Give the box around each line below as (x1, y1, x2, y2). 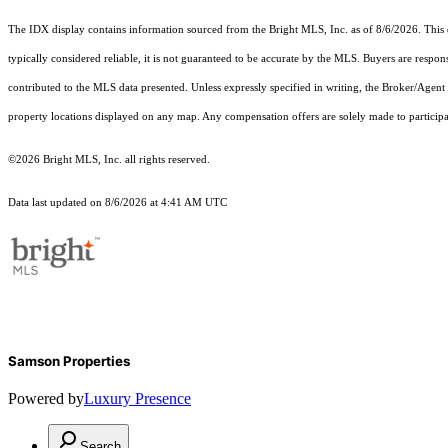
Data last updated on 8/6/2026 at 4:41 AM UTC (8, 197, 227, 209)
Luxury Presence (84, 390, 191, 408)
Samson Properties (8, 353, 130, 370)
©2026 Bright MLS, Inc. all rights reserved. (8, 154, 210, 166)
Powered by (8, 390, 84, 408)
